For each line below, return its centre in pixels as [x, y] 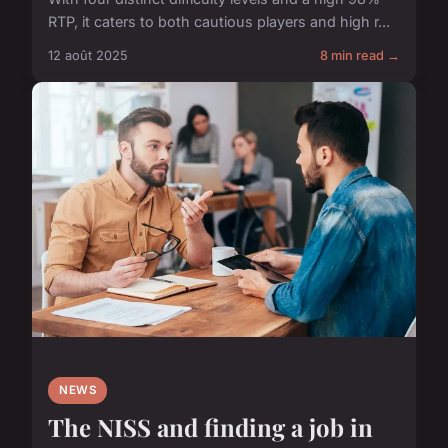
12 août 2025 [88, 55]
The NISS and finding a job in [210, 427]
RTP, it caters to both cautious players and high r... [219, 21]
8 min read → [360, 55]
